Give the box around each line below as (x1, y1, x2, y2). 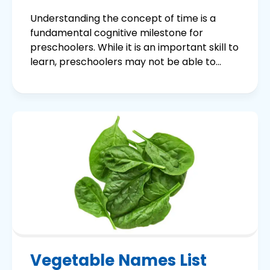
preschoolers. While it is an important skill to (30, 40, 239, 55)
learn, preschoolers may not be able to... (30, 55, 221, 69)
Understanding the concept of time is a (30, 11, 216, 26)
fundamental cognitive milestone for (30, 26, 203, 40)
